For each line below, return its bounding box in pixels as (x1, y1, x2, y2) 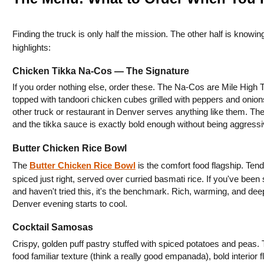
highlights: (12, 42, 51, 52)
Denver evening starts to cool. (12, 199, 127, 209)
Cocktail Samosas (12, 222, 93, 233)
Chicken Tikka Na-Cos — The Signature (12, 65, 189, 76)
